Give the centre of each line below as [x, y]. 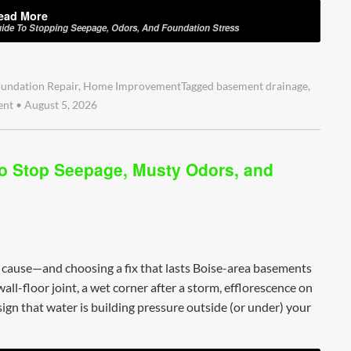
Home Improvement [132, 86]
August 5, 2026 [60, 105]
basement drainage [262, 86]
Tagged [199, 86]
